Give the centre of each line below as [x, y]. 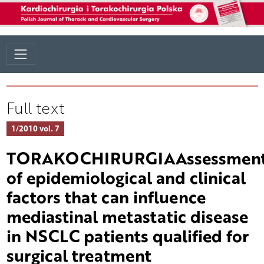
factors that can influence [106, 197]
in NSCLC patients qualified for [127, 235]
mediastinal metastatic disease [127, 216]
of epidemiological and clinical [126, 177]
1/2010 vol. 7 [35, 128]
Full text [35, 108]
